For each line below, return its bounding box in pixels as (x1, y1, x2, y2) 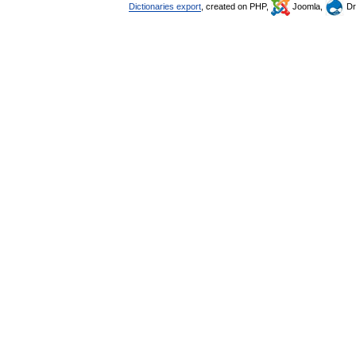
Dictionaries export (129, 2, 201, 11)
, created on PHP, (201, 2, 271, 11)
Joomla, (290, 2, 325, 11)
